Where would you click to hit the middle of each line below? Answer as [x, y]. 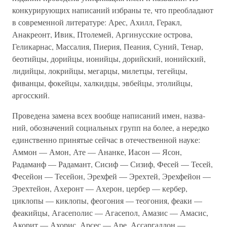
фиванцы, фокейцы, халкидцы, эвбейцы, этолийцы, [102, 83]
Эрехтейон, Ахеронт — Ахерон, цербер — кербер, [100, 188]
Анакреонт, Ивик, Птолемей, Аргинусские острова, [102, 34]
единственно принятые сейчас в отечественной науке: [106, 140]
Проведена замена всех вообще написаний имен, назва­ [109, 115]
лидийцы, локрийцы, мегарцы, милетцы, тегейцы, [100, 71]
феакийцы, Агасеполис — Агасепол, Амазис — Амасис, [110, 213]
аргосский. [31, 95]
